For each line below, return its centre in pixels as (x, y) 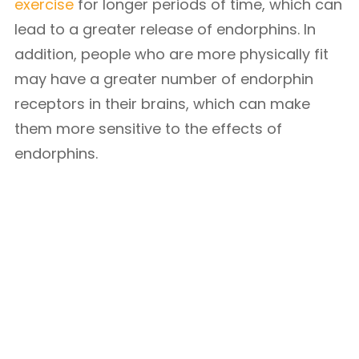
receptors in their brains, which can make (162, 104)
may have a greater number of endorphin (164, 79)
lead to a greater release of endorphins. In (165, 29)
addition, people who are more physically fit (171, 54)
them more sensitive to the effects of (148, 129)
